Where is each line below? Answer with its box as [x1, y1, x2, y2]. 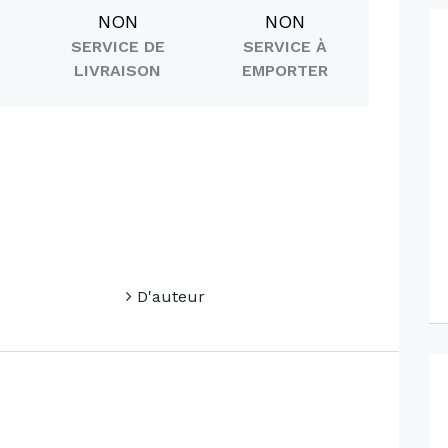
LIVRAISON [74, 61, 162, 80]
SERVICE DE [70, 37, 165, 56]
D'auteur [131, 287, 205, 306]
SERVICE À [243, 37, 328, 56]
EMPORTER [242, 61, 329, 80]
